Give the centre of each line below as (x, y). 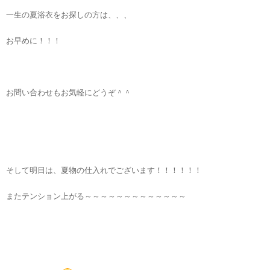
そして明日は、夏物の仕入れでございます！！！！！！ (104, 170)
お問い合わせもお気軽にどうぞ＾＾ (69, 92)
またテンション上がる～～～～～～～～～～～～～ (96, 196)
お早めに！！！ (33, 40)
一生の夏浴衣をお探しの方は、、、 (69, 14)
